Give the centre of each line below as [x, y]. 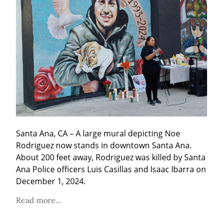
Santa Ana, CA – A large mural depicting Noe [98, 134]
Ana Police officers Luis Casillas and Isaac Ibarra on [111, 169]
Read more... [39, 200]
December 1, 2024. [51, 181]
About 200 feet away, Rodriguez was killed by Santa [111, 158]
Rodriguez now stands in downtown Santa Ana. [104, 146]
